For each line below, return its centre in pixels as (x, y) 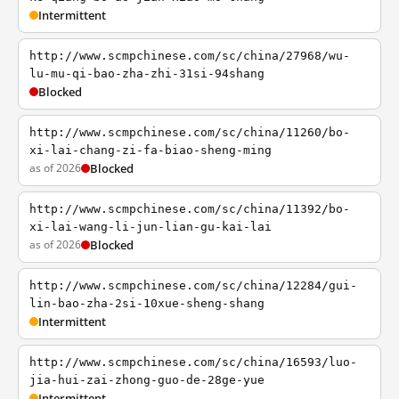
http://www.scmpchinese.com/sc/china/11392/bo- (190, 209)
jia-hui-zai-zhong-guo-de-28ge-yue (147, 380)
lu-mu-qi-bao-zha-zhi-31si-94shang (147, 73)
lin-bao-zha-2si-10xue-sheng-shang (147, 303)
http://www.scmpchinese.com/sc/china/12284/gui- (193, 285)
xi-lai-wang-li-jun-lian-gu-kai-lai (151, 227)
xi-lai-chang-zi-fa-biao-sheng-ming (151, 150)
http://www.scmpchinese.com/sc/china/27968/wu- (190, 56)
